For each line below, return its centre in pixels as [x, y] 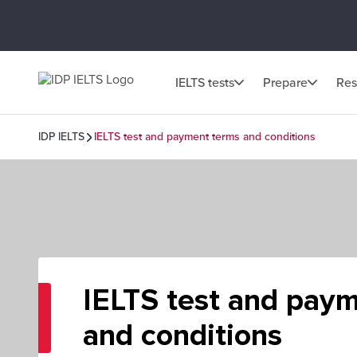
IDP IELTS [61, 137]
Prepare [285, 82]
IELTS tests [205, 82]
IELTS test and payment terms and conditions [205, 137]
